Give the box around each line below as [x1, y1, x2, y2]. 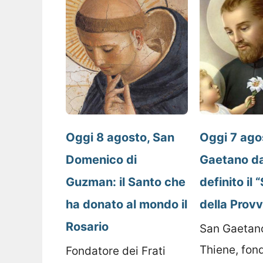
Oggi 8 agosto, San [66, 130, 174, 144]
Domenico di [66, 152, 137, 167]
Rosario [66, 219, 109, 234]
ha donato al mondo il [66, 197, 187, 211]
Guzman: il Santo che [66, 174, 186, 189]
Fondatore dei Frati [66, 244, 166, 258]
